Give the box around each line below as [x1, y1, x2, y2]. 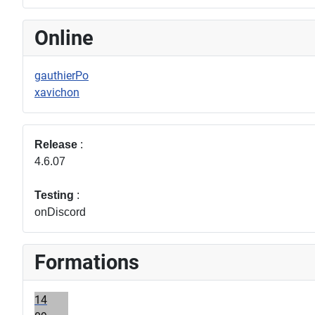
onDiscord [34, 206, 86, 219]
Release [34, 139, 77, 151]
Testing [34, 189, 74, 202]
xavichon [34, 86, 79, 100]
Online [34, 26, 94, 51]
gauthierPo [34, 69, 89, 83]
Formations [34, 250, 139, 275]
